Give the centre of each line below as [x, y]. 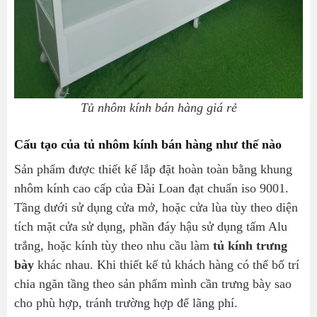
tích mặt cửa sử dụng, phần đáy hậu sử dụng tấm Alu [151, 226]
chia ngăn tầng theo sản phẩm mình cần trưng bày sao [153, 283]
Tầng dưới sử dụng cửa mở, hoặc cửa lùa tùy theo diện [156, 207]
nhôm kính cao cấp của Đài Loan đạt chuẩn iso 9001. [151, 188]
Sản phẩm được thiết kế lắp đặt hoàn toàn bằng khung [153, 169]
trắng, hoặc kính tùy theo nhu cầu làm [114, 245]
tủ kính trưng [250, 245]
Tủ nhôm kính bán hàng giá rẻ [158, 107]
